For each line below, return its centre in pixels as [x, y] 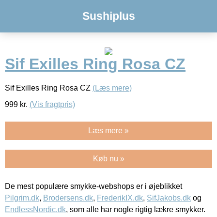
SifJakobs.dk [169, 198]
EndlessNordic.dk [35, 209]
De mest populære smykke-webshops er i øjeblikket [93, 186]
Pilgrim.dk [22, 198]
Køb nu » [108, 158]
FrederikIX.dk [120, 198]
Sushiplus [108, 16]
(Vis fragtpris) [52, 104]
